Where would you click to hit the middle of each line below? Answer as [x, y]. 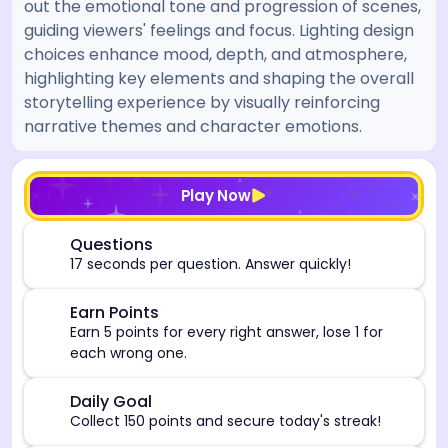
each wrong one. [128, 352]
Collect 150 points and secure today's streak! [225, 420]
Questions [111, 244]
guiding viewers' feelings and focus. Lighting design [219, 30]
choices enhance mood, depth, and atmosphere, [215, 54]
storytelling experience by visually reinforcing [202, 102]
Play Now [215, 195]
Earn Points [114, 312]
